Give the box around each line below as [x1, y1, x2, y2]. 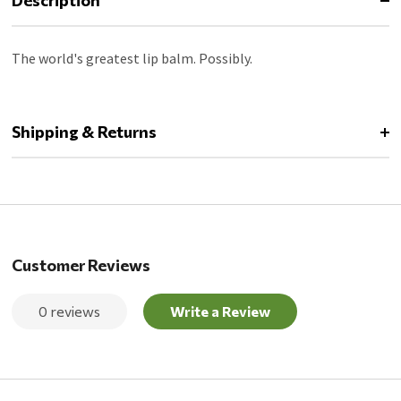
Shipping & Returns [12, 122, 158, 142]
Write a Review [170, 303, 271, 320]
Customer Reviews [12, 255, 151, 276]
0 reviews [38, 303, 101, 320]
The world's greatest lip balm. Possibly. [12, 49, 253, 68]
